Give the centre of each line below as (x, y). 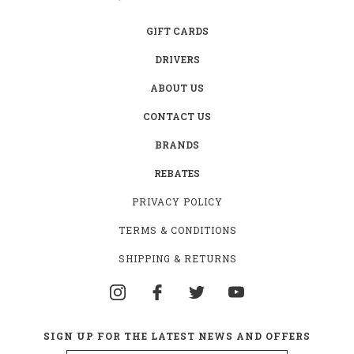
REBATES (177, 173)
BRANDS (177, 144)
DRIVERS (177, 59)
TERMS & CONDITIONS (177, 230)
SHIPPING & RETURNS (177, 258)
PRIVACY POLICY (177, 201)
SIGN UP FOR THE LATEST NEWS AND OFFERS (177, 335)
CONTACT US (177, 116)
